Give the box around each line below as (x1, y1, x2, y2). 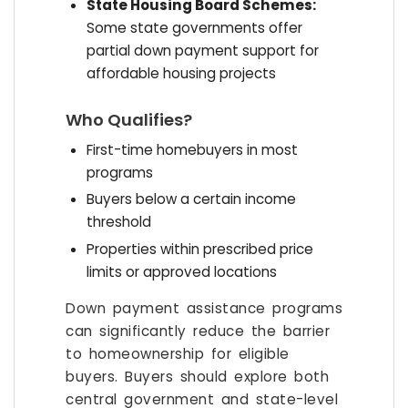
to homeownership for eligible (66, 343, 290, 363)
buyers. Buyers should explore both (66, 366, 329, 386)
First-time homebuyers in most (86, 139, 298, 159)
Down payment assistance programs (66, 298, 342, 318)
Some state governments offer (86, 17, 302, 37)
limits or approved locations (86, 261, 277, 281)
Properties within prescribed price (86, 239, 313, 259)
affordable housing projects (86, 63, 276, 83)
